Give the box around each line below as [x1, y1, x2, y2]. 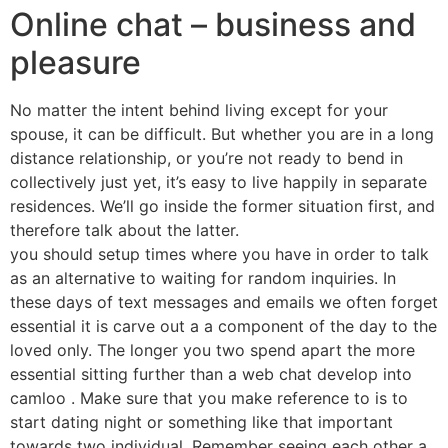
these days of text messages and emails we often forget [10, 292, 438, 313]
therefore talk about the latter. [10, 220, 239, 241]
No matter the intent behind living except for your [10, 100, 388, 121]
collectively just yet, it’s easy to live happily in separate [10, 172, 427, 193]
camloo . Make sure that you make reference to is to [10, 388, 408, 409]
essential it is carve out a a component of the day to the [10, 316, 437, 337]
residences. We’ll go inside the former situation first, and [10, 196, 435, 217]
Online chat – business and [10, 5, 416, 45]
